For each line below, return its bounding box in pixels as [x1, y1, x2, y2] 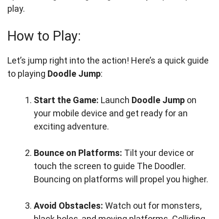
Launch [99, 95, 131, 105]
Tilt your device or [122, 148, 194, 158]
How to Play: [7, 28, 81, 44]
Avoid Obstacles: [34, 200, 103, 211]
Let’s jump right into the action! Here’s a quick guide [7, 55, 209, 66]
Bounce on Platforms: [34, 148, 122, 158]
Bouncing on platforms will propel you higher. [34, 174, 208, 184]
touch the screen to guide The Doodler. [34, 161, 186, 171]
